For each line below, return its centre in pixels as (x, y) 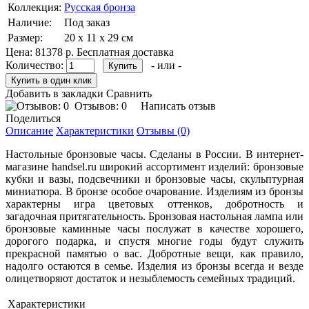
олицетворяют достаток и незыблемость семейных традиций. (150, 279)
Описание (29, 131)
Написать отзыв (178, 106)
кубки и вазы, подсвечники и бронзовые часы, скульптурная (154, 179)
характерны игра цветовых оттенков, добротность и (154, 204)
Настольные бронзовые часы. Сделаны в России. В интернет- (154, 154)
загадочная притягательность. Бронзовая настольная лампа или (154, 217)
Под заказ (87, 23)
